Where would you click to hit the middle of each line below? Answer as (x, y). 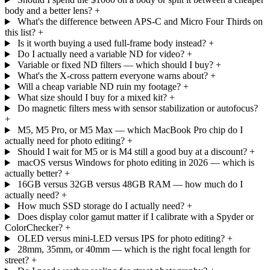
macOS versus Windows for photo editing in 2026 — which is (136, 163)
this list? (20, 33)
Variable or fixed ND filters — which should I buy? (115, 65)
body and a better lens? (49, 11)
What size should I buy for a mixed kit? (92, 98)
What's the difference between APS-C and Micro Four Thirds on (140, 22)
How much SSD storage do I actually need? (101, 206)
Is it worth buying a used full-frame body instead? (111, 43)
